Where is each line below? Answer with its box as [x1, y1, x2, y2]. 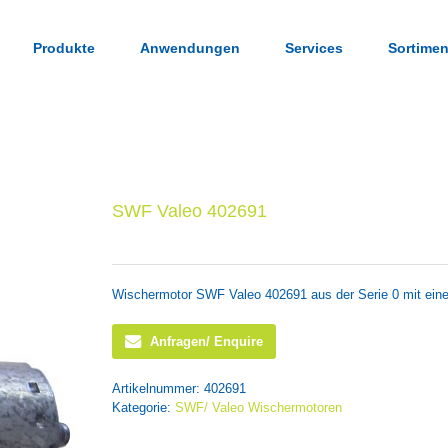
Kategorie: [112, 400, 175, 416]
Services [285, 39, 343, 56]
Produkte [33, 39, 95, 56]
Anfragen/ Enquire [150, 334, 263, 350]
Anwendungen [140, 39, 240, 56]
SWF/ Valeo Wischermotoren [175, 400, 342, 416]
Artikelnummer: [112, 381, 204, 397]
